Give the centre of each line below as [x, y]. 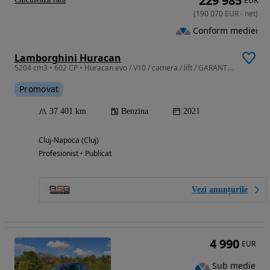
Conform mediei [225, 31]
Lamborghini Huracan [68, 58]
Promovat [39, 89]
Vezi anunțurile [220, 190]
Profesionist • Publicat [75, 154]
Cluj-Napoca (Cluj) [69, 140]
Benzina [135, 111]
